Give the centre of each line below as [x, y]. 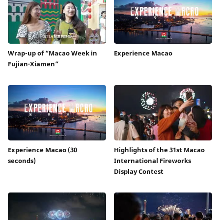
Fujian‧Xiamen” [33, 64]
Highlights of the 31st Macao [159, 150]
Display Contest [139, 171]
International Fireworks [152, 160]
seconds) [22, 160]
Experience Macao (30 [42, 150]
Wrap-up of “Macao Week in [53, 53]
